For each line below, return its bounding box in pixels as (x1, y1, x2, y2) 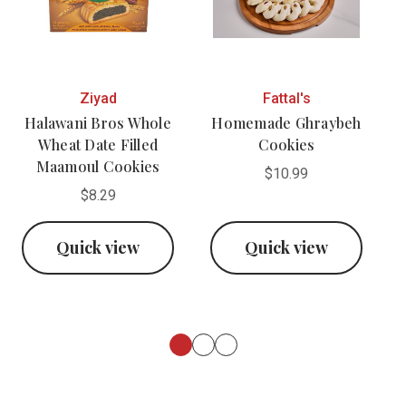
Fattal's (262, 89, 311, 107)
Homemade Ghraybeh (211, 112, 362, 132)
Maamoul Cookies (35, 156, 160, 176)
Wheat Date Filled (37, 134, 159, 154)
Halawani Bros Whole (24, 112, 171, 132)
